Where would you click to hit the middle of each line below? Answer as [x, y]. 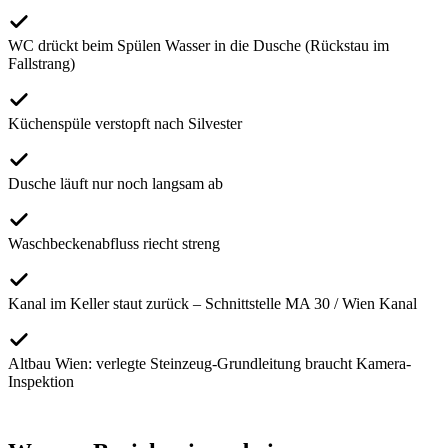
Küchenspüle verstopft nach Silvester [125, 124]
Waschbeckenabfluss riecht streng [114, 244]
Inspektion [41, 382]
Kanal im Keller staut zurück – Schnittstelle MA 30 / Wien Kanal [212, 304]
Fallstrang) [41, 64]
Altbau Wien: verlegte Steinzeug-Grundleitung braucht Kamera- [209, 364]
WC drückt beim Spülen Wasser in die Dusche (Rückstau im [198, 46]
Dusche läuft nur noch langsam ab [115, 184]
